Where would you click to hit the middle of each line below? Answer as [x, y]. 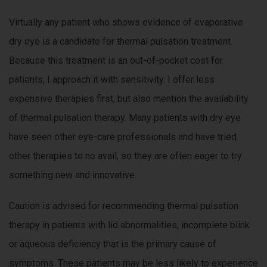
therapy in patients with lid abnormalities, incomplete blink [129, 225]
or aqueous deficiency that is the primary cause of [113, 244]
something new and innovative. [73, 175]
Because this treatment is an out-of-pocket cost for [116, 61]
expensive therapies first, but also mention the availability [129, 99]
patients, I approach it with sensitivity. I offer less [112, 80]
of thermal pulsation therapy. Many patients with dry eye [125, 118]
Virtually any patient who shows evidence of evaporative [126, 23]
